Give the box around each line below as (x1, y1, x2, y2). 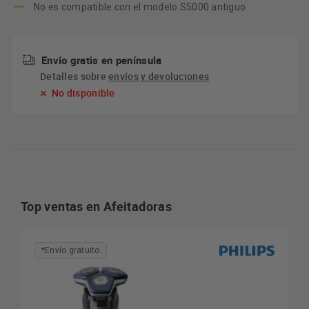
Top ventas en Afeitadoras (21, 198, 172, 215)
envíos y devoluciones (108, 70, 210, 83)
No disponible (52, 86, 115, 99)
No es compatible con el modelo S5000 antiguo (34, 1, 246, 12)
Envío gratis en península (41, 53, 162, 67)
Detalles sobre (40, 70, 109, 83)
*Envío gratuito (41, 246, 100, 255)
